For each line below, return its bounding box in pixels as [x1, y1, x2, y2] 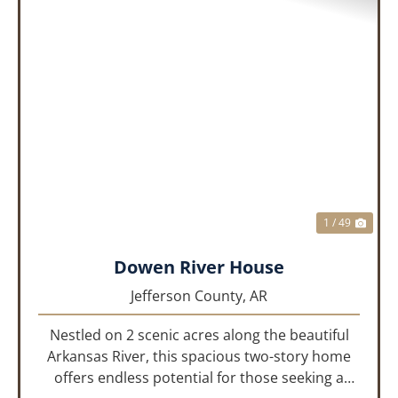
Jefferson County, [131, 286, 250, 306]
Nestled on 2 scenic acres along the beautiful [49, 325, 349, 346]
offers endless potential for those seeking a [54, 368, 344, 388]
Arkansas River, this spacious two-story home [47, 346, 351, 367]
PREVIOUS [37, 103, 139, 133]
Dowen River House [114, 255, 284, 280]
